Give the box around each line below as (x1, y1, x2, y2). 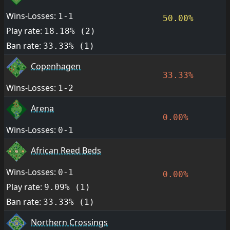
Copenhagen (31, 61, 81, 72)
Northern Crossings (31, 217, 108, 228)
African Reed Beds (31, 145, 101, 157)
